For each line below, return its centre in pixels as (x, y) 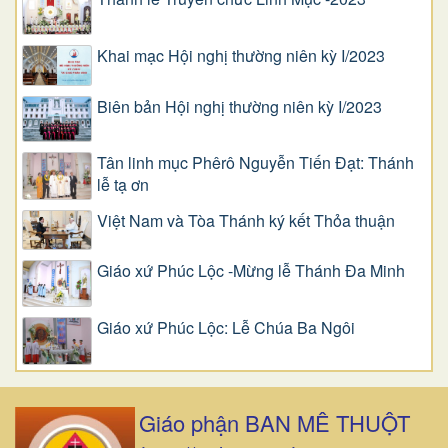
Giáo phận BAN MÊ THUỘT (274, 422)
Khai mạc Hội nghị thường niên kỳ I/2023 (241, 56)
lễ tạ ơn (123, 185)
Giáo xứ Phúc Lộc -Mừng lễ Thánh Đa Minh (251, 270)
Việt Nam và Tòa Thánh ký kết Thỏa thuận (246, 220)
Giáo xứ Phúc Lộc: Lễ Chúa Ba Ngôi (226, 328)
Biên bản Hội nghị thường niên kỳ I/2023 (239, 106)
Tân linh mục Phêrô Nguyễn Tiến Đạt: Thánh (255, 163)
